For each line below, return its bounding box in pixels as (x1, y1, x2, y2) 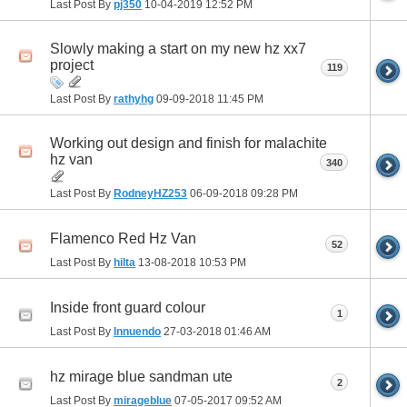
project (50, 57, 94, 74)
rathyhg (114, 93, 154, 106)
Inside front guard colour (50, 299, 205, 315)
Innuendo (114, 325, 161, 339)
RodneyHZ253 (114, 187, 187, 201)
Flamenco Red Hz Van (50, 230, 196, 246)
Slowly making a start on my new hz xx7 (50, 41, 306, 57)
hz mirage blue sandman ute (50, 368, 233, 384)
